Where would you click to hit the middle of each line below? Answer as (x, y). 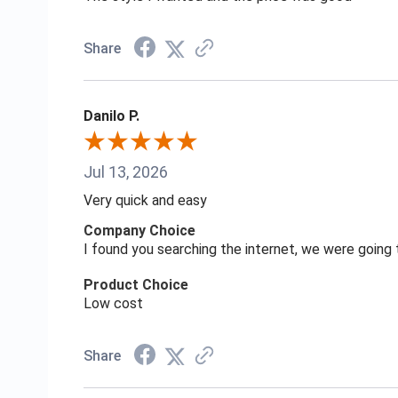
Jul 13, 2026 (125, 172)
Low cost (113, 304)
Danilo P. (111, 116)
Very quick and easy (145, 201)
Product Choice (135, 285)
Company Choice (139, 231)
